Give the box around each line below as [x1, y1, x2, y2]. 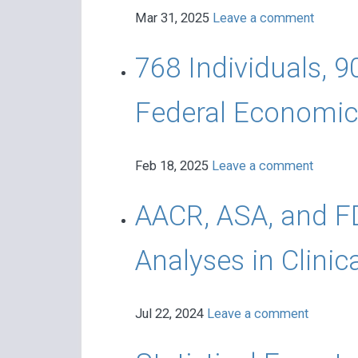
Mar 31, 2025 [134, 10, 213, 26]
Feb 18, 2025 [134, 158, 212, 174]
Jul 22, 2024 [134, 306, 207, 322]
